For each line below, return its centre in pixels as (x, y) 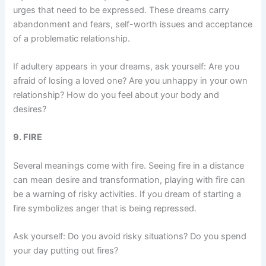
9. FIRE (28, 137)
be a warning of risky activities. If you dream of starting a (127, 194)
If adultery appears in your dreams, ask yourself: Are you (126, 66)
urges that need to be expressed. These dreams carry (121, 10)
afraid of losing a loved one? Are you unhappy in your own (131, 80)
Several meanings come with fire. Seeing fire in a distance (129, 165)
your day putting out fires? (66, 250)
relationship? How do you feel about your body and (116, 95)
